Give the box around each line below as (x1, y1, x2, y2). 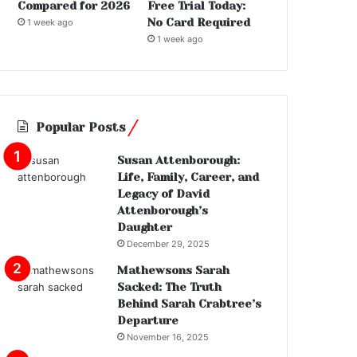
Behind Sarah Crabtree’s (117, 297, 262, 311)
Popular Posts (36, 120, 127, 135)
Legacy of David (117, 187, 210, 201)
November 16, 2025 (127, 331, 210, 343)
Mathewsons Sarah (117, 264, 230, 277)
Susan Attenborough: (117, 154, 241, 167)
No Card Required (147, 16, 251, 29)
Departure (117, 314, 179, 328)
